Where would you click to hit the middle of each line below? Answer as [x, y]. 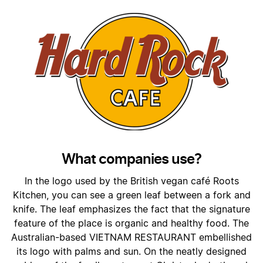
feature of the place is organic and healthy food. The [131, 224]
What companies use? [131, 159]
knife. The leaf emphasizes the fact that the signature [131, 210]
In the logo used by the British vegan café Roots [131, 181]
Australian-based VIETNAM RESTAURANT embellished [131, 238]
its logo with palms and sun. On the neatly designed [131, 252]
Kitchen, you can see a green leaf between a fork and [131, 195]
